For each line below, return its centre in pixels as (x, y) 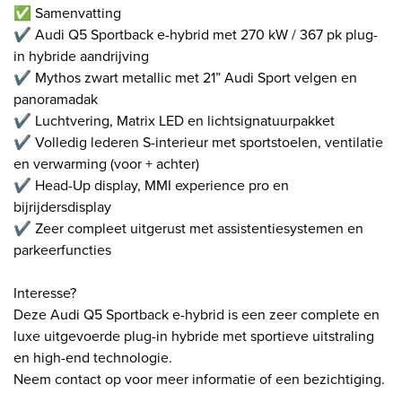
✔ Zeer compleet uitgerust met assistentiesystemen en (188, 227)
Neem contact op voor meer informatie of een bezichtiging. (199, 378)
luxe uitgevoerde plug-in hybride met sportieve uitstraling (194, 335)
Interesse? (45, 292)
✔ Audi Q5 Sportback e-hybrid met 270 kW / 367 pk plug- (196, 34)
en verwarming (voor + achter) (106, 163)
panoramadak (56, 98)
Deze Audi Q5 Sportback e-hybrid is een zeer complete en (197, 314)
